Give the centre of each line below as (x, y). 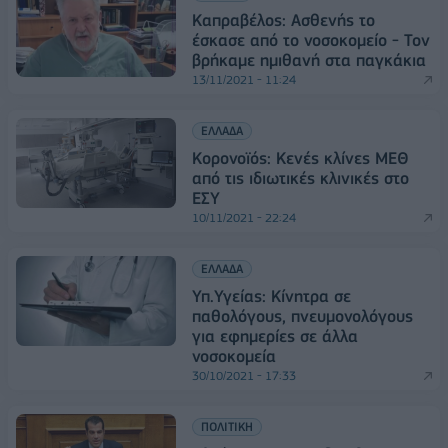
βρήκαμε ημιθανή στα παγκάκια (309, 59)
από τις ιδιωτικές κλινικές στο (300, 177)
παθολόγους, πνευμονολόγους (302, 315)
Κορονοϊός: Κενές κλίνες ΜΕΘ (300, 157)
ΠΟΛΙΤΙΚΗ (227, 426)
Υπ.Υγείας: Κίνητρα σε (271, 295)
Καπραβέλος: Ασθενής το (283, 19)
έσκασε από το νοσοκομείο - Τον (311, 39)
